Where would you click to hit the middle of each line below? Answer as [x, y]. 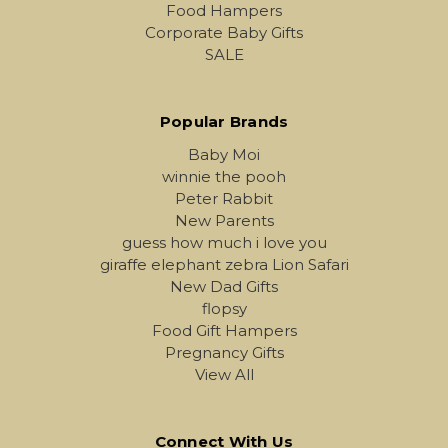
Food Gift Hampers [224, 331]
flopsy [224, 309]
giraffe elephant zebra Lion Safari [224, 265]
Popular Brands [224, 122]
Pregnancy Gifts [224, 353]
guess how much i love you [224, 243]
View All [224, 375]
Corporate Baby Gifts [224, 33]
